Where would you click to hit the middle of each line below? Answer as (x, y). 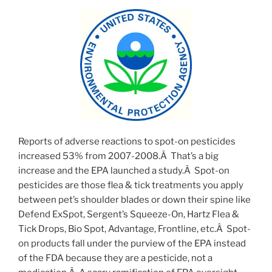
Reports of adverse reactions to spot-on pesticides (127, 142)
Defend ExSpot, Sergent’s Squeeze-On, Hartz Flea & (129, 215)
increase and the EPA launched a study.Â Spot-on (124, 171)
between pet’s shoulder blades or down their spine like (134, 200)
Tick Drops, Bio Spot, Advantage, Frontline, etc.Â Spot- (134, 229)
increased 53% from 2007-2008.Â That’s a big (118, 156)
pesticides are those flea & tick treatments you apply (131, 185)
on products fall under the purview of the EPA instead (132, 244)
